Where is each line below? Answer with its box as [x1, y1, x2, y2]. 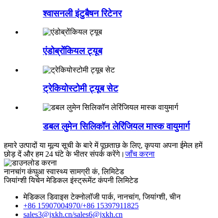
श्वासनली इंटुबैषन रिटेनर [43, 8, 122, 18]
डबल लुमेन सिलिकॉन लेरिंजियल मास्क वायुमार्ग [43, 121, 190, 131]
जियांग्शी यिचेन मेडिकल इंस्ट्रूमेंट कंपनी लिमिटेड [4, 176, 138, 184]
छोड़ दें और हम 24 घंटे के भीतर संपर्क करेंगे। [4, 149, 125, 158]
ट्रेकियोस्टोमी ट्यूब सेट [43, 83, 118, 94]
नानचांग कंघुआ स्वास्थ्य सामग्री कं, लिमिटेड [4, 167, 124, 176]
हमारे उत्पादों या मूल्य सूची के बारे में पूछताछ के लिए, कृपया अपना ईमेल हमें [4, 141, 202, 149]
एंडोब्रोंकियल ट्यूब [43, 46, 102, 56]
